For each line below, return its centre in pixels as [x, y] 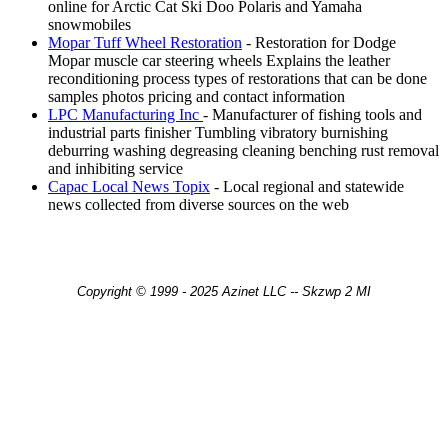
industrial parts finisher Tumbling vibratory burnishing [218, 132]
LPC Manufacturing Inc [125, 114]
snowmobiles [89, 24]
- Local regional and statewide [307, 186]
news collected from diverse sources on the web [198, 204]
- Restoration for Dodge [319, 42]
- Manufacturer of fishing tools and [312, 114]
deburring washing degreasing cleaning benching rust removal [243, 150]
